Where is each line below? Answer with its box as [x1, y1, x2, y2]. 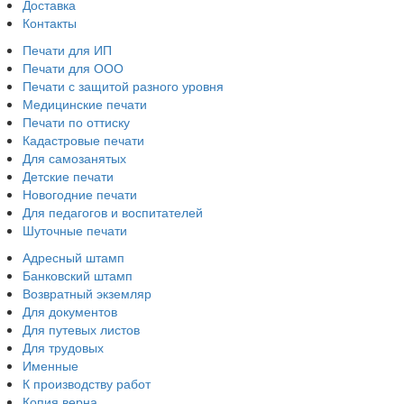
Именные [23, 356, 78, 375]
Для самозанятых [23, 149, 126, 168]
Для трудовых [23, 338, 104, 357]
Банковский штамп [23, 266, 133, 285]
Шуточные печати [23, 221, 127, 240]
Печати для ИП [23, 41, 112, 60]
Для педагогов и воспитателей [23, 203, 203, 222]
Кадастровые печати [23, 131, 144, 150]
